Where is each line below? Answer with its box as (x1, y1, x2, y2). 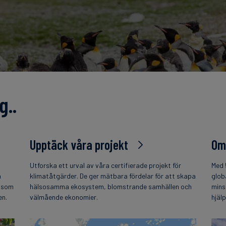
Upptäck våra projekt (30, 137, 129, 152)
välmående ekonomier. (30, 193, 98, 201)
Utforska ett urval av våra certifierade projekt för (30, 161, 182, 169)
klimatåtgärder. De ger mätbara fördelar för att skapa (30, 172, 196, 180)
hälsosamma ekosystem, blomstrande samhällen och (30, 182, 192, 191)
